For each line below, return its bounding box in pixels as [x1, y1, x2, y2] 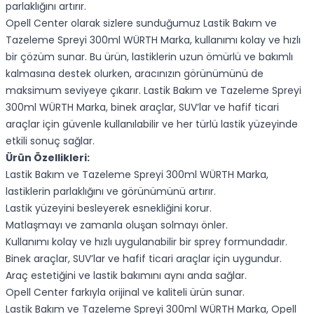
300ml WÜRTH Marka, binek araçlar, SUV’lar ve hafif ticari [6, 100, 279, 114]
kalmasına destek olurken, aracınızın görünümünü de [6, 67, 264, 81]
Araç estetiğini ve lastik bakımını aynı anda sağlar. [6, 268, 247, 282]
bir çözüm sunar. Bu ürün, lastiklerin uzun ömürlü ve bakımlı [6, 50, 293, 64]
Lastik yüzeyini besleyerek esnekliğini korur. [6, 201, 212, 215]
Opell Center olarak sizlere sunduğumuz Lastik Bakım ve [6, 16, 277, 30]
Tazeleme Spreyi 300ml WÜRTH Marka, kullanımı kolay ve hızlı [6, 33, 301, 47]
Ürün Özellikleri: [6, 151, 90, 165]
